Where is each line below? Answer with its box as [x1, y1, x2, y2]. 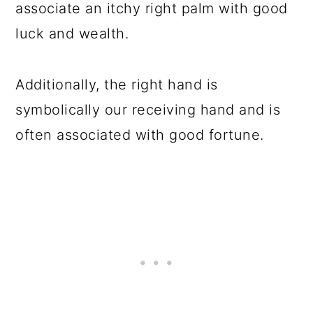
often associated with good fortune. [15, 126, 269, 143]
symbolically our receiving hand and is [15, 101, 281, 118]
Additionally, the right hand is [15, 76, 218, 93]
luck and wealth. [15, 25, 133, 42]
